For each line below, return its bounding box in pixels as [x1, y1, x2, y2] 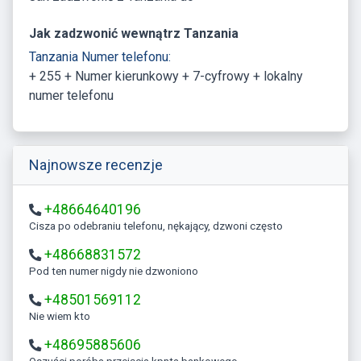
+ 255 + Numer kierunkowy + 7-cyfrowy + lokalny [29, 68, 303, 84]
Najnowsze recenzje [29, 156, 163, 173]
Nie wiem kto [36, 309, 90, 322]
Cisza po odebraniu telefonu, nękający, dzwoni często [36, 219, 283, 232]
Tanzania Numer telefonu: [29, 48, 171, 64]
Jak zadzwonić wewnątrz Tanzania [29, 25, 239, 41]
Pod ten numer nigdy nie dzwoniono [36, 264, 198, 277]
